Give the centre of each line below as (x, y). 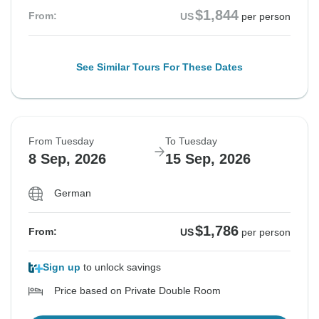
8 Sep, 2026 (67, 159)
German (73, 193)
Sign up (62, 267)
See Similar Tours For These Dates (159, 67)
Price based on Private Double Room (137, 291)
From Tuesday (61, 141)
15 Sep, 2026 (208, 159)
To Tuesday (191, 141)
